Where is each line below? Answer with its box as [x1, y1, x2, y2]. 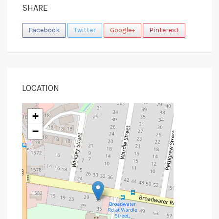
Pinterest [149, 26, 179, 35]
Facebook [28, 26, 60, 35]
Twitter [74, 26, 96, 35]
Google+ [110, 26, 135, 35]
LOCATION [22, 83, 59, 94]
